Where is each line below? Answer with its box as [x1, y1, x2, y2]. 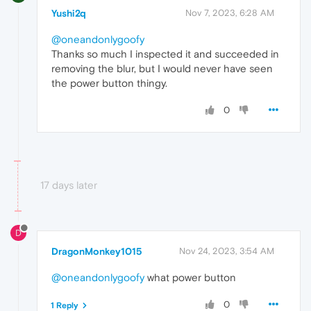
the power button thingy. [51, 76, 167, 89]
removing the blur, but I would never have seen [51, 62, 273, 74]
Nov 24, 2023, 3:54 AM [179, 245, 274, 256]
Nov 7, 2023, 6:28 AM [185, 7, 274, 18]
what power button [144, 271, 236, 283]
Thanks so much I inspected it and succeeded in [51, 47, 279, 60]
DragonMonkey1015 [51, 245, 142, 257]
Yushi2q [51, 7, 86, 19]
